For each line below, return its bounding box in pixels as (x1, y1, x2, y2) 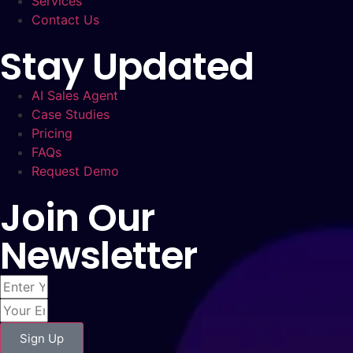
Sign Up (20, 331, 64, 347)
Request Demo (32, 163, 119, 180)
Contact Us (32, 12, 99, 28)
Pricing (32, 125, 72, 142)
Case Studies (32, 106, 110, 123)
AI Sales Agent (32, 87, 118, 104)
